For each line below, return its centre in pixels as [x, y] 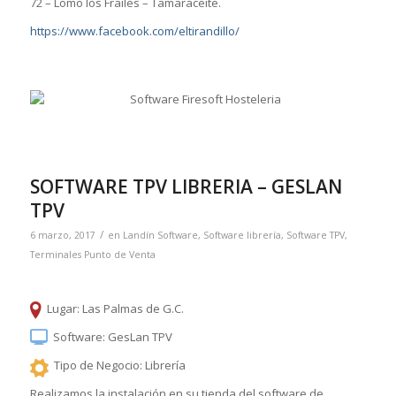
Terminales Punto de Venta [92, 254]
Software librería [242, 235]
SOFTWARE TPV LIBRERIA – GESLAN [186, 186]
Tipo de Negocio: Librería [120, 366]
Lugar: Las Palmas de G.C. [116, 309]
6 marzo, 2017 [62, 235]
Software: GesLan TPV [113, 337]
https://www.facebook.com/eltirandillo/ [134, 30]
